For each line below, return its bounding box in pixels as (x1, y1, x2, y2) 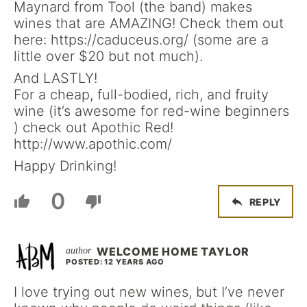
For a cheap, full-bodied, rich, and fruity (14, 86, 269, 103)
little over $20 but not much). (14, 48, 203, 64)
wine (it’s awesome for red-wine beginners (14, 103, 289, 119)
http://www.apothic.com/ (14, 136, 172, 152)
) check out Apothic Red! (14, 119, 173, 136)
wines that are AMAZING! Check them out (14, 15, 284, 32)
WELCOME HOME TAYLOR (97, 245, 250, 258)
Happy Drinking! (14, 158, 116, 174)
